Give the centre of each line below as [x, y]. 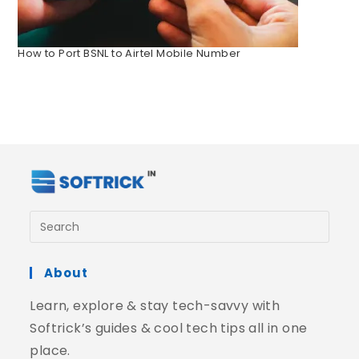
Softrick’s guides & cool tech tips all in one [169, 329]
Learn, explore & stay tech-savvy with [155, 306]
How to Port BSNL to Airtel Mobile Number [129, 53]
